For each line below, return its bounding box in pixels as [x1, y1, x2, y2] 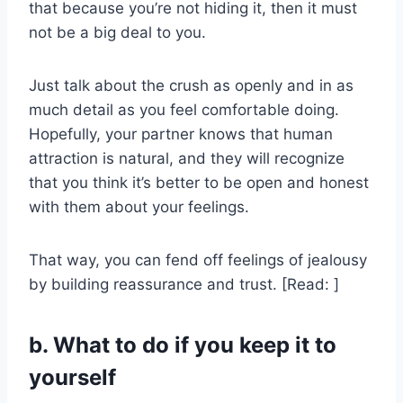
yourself [29, 364, 116, 391]
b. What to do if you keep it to [29, 332, 336, 359]
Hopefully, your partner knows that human [29, 125, 333, 144]
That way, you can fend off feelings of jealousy [29, 251, 367, 270]
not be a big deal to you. [29, 23, 206, 42]
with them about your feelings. [29, 198, 249, 217]
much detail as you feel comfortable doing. [29, 101, 339, 120]
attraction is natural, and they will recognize [29, 149, 345, 168]
